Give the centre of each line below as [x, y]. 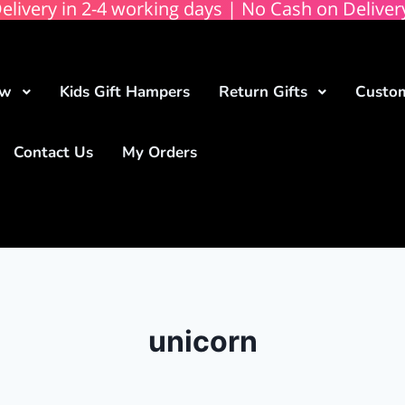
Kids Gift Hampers [125, 92]
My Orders [160, 152]
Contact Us [54, 152]
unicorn [202, 341]
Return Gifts [264, 92]
